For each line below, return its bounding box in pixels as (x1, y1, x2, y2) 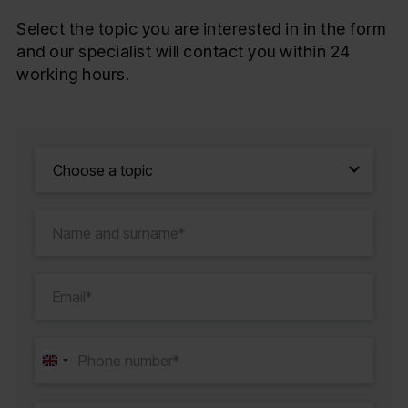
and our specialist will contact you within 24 (16, 41, 351, 61)
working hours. (16, 64, 129, 84)
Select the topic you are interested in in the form (16, 18, 385, 38)
